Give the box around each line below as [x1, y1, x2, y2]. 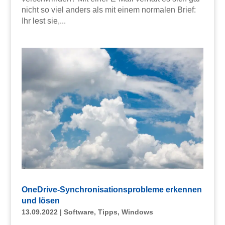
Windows [121, 207, 153, 216]
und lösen [21, 196, 60, 205]
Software [63, 207, 94, 216]
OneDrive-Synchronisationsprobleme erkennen [21, 185, 202, 194]
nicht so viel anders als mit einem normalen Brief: [21, 5, 196, 14]
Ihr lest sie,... [21, 16, 66, 25]
